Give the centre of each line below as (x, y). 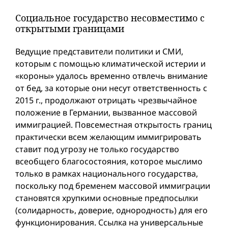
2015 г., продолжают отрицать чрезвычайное (106, 100)
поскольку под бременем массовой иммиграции (113, 186)
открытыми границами (70, 28)
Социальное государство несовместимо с (110, 18)
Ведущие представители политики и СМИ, (99, 51)
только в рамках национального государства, (107, 174)
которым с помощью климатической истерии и (110, 64)
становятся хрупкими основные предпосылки (107, 198)
